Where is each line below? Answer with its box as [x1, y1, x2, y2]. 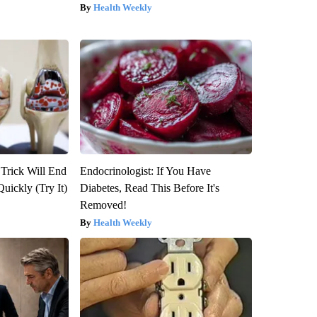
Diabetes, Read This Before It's [79, 182, 219, 195]
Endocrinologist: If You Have [79, 165, 211, 178]
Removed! [79, 199, 127, 212]
